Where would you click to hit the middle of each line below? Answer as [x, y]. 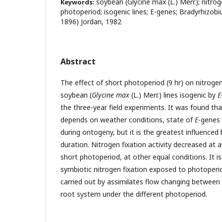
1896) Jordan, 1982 [91, 22]
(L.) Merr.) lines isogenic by [173, 95]
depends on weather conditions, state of [128, 120]
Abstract [78, 61]
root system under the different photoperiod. [134, 194]
